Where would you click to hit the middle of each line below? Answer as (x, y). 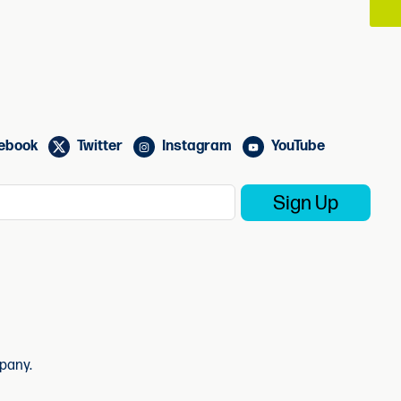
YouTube (298, 147)
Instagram (197, 147)
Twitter (100, 147)
